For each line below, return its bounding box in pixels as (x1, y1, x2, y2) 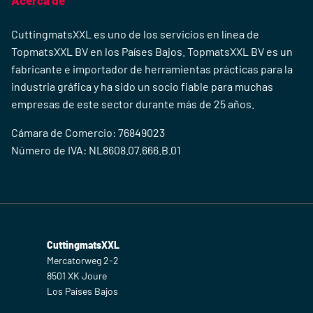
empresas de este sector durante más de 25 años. (11, 97, 254, 111)
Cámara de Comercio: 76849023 (11, 126, 165, 140)
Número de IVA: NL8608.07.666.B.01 (11, 143, 181, 157)
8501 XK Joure (47, 270, 107, 282)
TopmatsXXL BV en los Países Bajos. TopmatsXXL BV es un (11, 45, 293, 59)
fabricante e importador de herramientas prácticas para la (11, 62, 293, 76)
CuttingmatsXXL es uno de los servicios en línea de (11, 27, 259, 41)
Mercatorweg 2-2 (47, 254, 119, 267)
